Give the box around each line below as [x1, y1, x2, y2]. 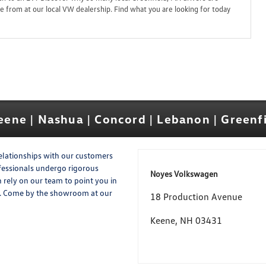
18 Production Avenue [150, 191, 242, 203]
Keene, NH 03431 [150, 214, 222, 227]
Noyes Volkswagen [150, 169, 218, 179]
